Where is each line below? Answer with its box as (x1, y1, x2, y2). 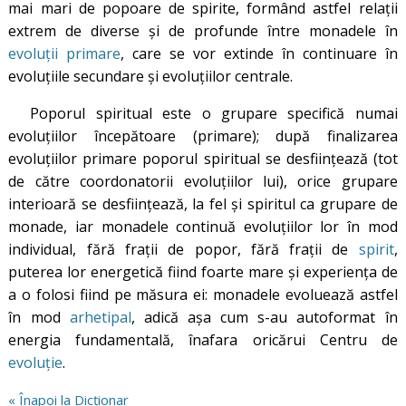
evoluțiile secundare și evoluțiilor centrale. (8, 65, 294, 86)
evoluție (8, 352, 63, 372)
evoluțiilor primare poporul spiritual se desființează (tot (8, 148, 398, 169)
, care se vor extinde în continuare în (121, 43, 398, 63)
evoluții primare (8, 43, 121, 63)
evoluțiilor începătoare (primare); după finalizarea (8, 125, 398, 146)
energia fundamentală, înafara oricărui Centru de (8, 329, 398, 350)
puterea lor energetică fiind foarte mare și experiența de (8, 261, 398, 282)
